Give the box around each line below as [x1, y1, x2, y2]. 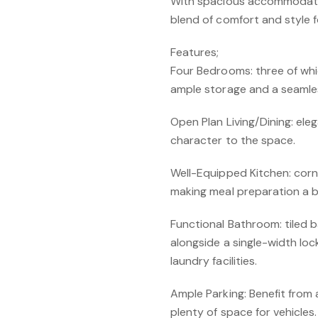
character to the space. [170, 133, 296, 148]
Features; [170, 45, 219, 60]
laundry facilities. [170, 253, 257, 268]
